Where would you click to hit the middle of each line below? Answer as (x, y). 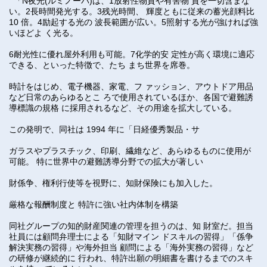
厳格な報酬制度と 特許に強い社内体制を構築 (94, 204)
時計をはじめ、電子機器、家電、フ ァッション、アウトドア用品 (131, 86)
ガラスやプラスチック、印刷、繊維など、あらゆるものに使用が (130, 151)
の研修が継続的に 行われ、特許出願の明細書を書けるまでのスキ (131, 258)
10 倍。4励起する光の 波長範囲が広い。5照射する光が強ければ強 (133, 22)
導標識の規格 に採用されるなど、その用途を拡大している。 (123, 108)
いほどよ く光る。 (44, 33)
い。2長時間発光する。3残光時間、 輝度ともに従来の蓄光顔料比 (132, 11)
